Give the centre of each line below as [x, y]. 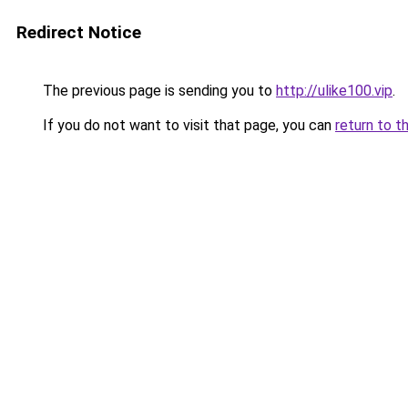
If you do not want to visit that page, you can [187, 125]
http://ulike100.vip [334, 91]
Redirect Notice [79, 32]
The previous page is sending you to [158, 91]
